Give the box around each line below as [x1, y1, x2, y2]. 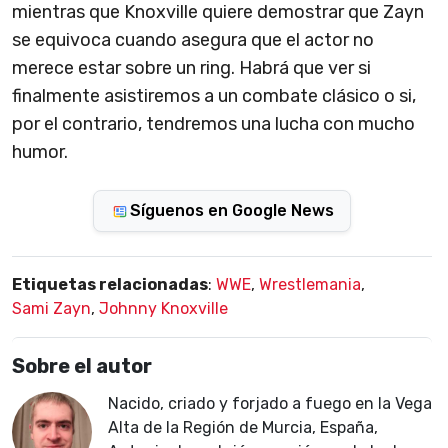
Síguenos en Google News [130, 201, 334, 221]
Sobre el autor [12, 354, 152, 379]
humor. [12, 141, 68, 164]
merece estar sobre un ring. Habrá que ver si [12, 57, 371, 80]
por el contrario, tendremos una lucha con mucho [12, 113, 415, 136]
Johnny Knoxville [99, 299, 228, 319]
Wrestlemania [259, 275, 361, 295]
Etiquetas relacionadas [12, 275, 208, 295]
